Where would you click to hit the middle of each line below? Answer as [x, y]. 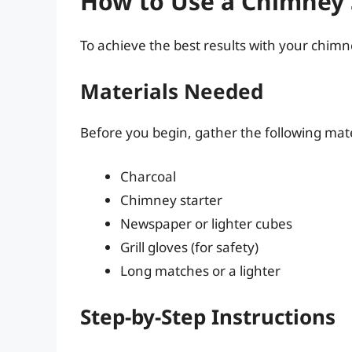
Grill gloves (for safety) [189, 247]
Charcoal [148, 176]
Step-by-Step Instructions [208, 317]
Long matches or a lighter [200, 270]
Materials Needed [172, 92]
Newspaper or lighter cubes [206, 223]
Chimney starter [171, 200]
